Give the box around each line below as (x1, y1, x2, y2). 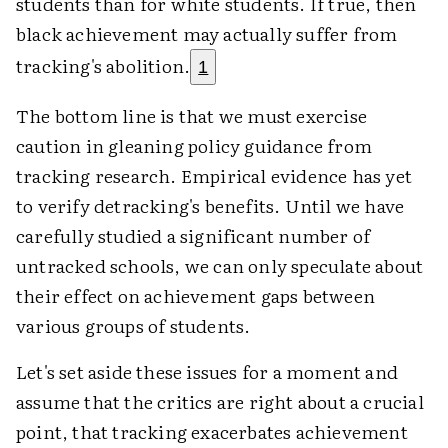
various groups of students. (16, 312, 251, 339)
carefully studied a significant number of (16, 222, 371, 249)
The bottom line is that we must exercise (16, 102, 368, 129)
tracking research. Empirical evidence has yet (16, 162, 413, 189)
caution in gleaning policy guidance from (16, 132, 373, 159)
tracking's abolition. (16, 52, 191, 79)
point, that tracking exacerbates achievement (16, 418, 408, 445)
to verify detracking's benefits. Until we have (16, 192, 405, 219)
